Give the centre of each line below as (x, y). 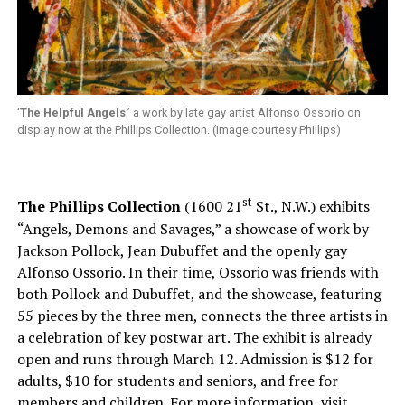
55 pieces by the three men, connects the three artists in (202, 315)
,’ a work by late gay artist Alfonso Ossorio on (243, 113)
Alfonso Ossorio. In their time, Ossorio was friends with (198, 272)
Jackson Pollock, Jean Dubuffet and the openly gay (182, 250)
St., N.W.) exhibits (311, 207)
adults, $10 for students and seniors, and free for (177, 380)
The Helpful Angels (72, 113)
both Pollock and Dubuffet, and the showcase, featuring (199, 293)
